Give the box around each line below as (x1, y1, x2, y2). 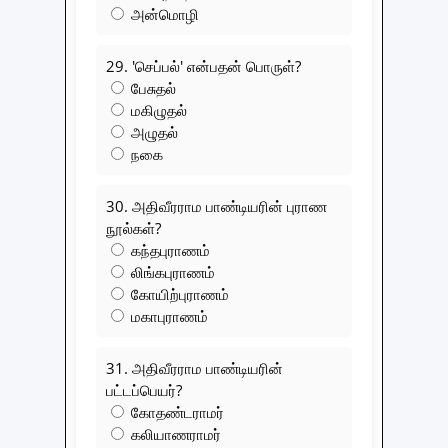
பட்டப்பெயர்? (106, 379, 182, 400)
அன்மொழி (127, 3, 199, 24)
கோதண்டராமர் (127, 401, 224, 422)
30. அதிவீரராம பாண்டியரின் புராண (106, 195, 327, 216)
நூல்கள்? (106, 217, 161, 238)
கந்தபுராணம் (127, 239, 210, 260)
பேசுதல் (127, 77, 176, 98)
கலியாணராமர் (127, 423, 221, 444)
